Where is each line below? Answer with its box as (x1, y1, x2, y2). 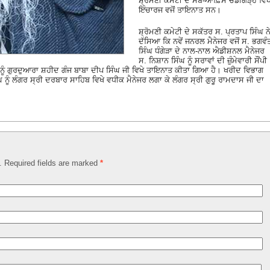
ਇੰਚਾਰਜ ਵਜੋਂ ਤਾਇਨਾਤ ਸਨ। (139, 5, 221, 14)
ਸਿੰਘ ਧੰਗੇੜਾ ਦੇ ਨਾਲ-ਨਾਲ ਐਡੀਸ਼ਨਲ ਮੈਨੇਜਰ (139, 46, 265, 55)
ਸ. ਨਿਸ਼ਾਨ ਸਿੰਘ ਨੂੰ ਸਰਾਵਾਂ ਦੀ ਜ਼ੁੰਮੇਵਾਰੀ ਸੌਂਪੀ (139, 55, 267, 65)
